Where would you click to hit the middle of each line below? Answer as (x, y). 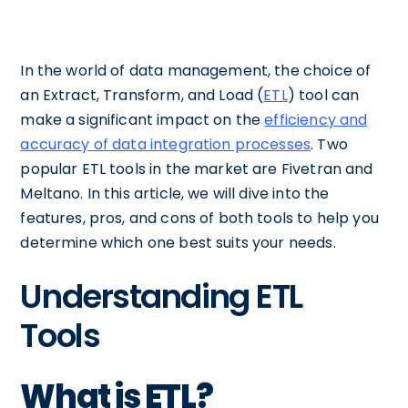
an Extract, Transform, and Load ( (142, 95)
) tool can (323, 95)
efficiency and (316, 120)
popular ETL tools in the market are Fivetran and (197, 169)
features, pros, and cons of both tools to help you (199, 218)
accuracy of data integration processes (166, 144)
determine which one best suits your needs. (178, 243)
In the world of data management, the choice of (196, 71)
